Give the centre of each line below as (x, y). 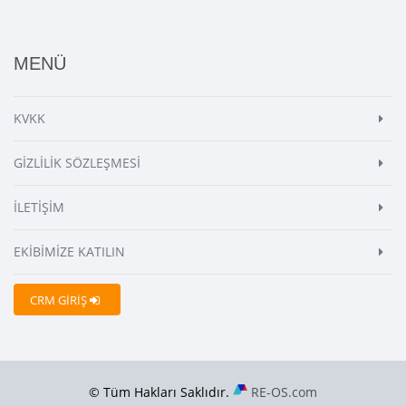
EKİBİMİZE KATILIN (69, 251)
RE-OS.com (284, 391)
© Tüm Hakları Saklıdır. (161, 391)
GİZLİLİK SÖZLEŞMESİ (77, 162)
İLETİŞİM (39, 207)
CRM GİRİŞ (60, 300)
